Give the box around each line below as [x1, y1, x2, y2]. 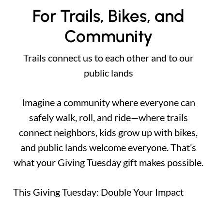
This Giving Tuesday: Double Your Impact [13, 186, 184, 198]
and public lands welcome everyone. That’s [20, 141, 197, 153]
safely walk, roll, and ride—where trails [29, 111, 188, 123]
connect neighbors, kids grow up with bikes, [19, 126, 198, 138]
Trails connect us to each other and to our [23, 51, 194, 63]
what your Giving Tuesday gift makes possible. [13, 156, 203, 168]
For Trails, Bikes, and [32, 5, 185, 26]
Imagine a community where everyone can [21, 96, 195, 108]
